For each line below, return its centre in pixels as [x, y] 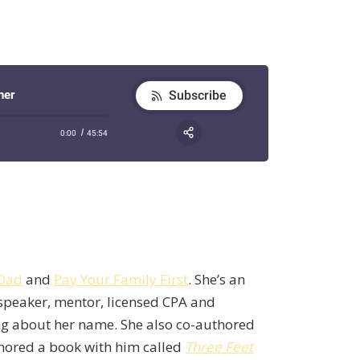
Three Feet [219, 347]
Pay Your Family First [121, 280]
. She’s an [217, 280]
